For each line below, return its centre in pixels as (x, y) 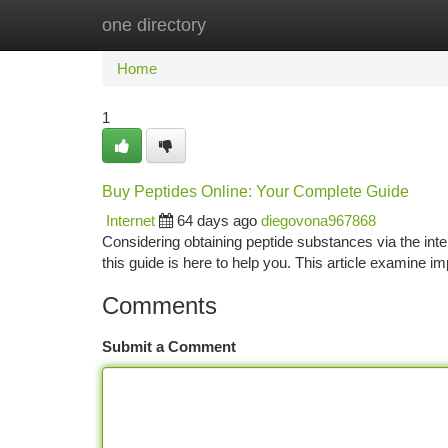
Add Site (372, 24)
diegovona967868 (318, 220)
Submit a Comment (169, 346)
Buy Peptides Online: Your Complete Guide (255, 191)
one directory (154, 25)
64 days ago (217, 220)
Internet (130, 220)
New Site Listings (258, 24)
